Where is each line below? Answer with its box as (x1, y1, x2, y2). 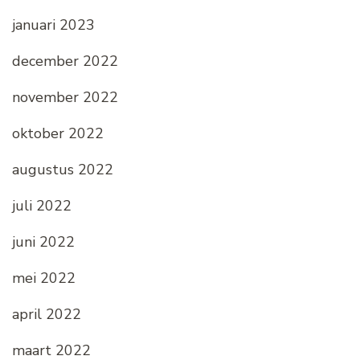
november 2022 (12, 88, 118, 108)
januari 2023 (12, 15, 95, 35)
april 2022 (12, 305, 81, 325)
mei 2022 (12, 268, 76, 288)
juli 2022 (12, 196, 72, 216)
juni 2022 (12, 232, 75, 252)
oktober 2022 (12, 124, 104, 144)
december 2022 (12, 51, 118, 72)
